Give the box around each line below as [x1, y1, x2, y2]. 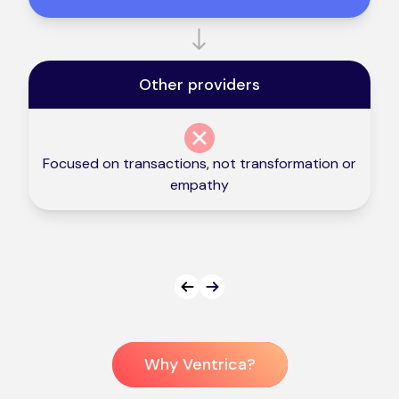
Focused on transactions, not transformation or [43, 154, 356, 173]
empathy [170, 175, 229, 194]
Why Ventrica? [143, 354, 256, 375]
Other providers [139, 74, 260, 95]
